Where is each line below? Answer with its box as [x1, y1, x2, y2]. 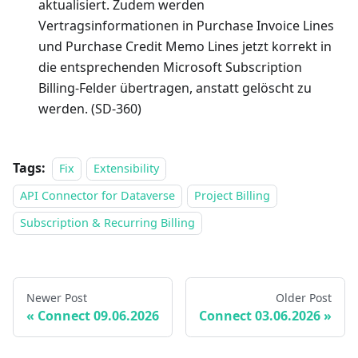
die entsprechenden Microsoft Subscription [38, 58, 302, 77]
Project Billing [194, 188, 271, 204]
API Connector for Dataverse [20, 188, 175, 204]
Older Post [276, 290, 332, 306]
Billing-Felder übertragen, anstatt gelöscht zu [38, 79, 312, 97]
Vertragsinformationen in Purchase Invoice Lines [38, 17, 334, 35]
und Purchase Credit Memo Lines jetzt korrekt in [38, 38, 332, 56]
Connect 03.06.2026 [199, 307, 320, 325]
